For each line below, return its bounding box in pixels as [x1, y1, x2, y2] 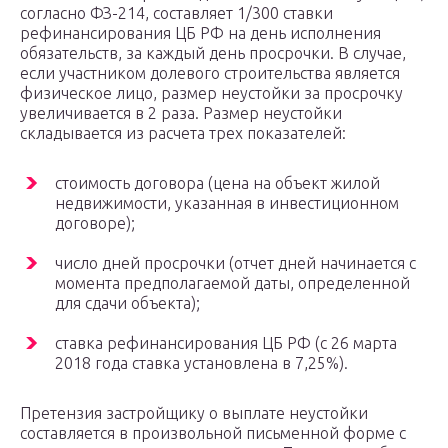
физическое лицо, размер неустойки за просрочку [20, 84, 403, 103]
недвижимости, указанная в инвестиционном [55, 194, 399, 213]
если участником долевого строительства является [20, 64, 400, 83]
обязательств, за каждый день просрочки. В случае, [20, 44, 406, 63]
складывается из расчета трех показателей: [20, 124, 350, 143]
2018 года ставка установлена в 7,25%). [55, 354, 348, 373]
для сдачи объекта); [55, 294, 200, 313]
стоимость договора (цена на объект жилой [55, 174, 380, 193]
